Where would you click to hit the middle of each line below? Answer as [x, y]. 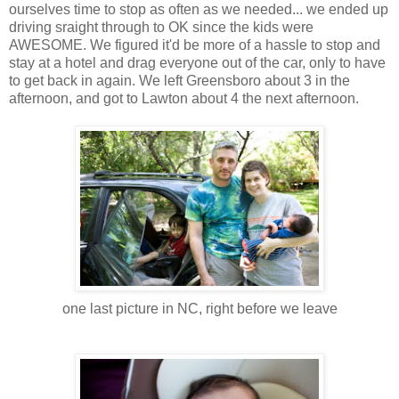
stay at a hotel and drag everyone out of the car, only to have [197, 63]
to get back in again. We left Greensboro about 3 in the [179, 81]
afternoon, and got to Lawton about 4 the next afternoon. [184, 99]
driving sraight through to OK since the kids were [161, 28]
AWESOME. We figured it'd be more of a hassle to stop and [195, 45]
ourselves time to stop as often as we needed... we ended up [199, 10]
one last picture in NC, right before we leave [199, 309]
